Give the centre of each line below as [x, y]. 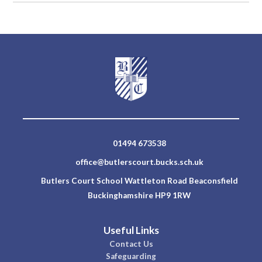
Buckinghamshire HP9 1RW [139, 195]
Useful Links [131, 230]
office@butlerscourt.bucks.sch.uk [139, 162]
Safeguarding [131, 256]
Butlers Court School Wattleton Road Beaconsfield [139, 180]
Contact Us [131, 244]
